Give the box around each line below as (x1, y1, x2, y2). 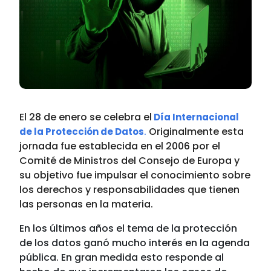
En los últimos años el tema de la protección (19, 221, 238, 235)
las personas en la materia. (19, 197, 154, 211)
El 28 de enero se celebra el (19, 110, 152, 124)
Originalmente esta (146, 125, 244, 139)
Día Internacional (154, 111, 240, 123)
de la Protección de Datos (19, 125, 145, 138)
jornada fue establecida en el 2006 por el (19, 139, 221, 153)
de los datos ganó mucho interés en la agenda (19, 236, 250, 250)
